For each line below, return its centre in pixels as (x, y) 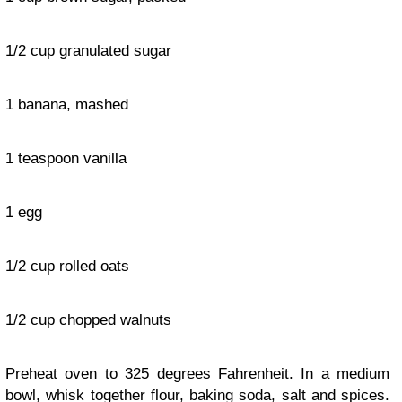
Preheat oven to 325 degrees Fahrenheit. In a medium (197, 374)
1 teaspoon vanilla (66, 159)
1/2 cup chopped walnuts (88, 320)
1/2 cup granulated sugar (88, 51)
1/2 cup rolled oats (67, 267)
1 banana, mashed (67, 105)
